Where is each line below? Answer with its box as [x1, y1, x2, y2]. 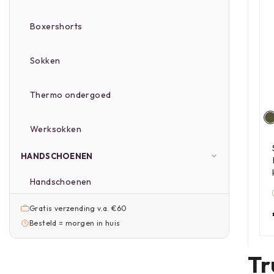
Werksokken [30, 124, 81, 135]
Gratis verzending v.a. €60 [29, 204, 127, 213]
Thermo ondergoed [30, 89, 111, 100]
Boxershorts [30, 21, 83, 32]
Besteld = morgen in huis [29, 218, 120, 228]
